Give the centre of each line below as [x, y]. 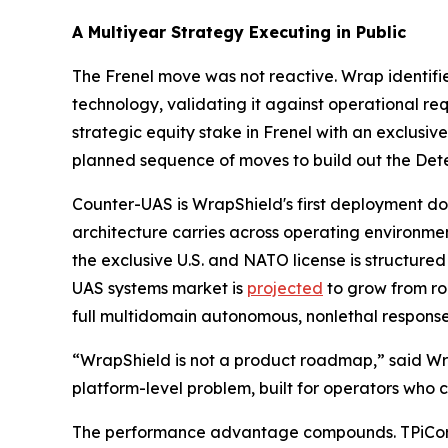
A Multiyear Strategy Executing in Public [239, 32]
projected [285, 288]
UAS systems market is [159, 288]
